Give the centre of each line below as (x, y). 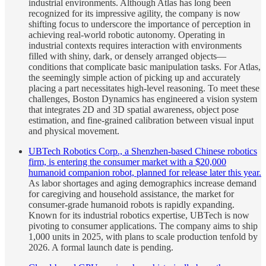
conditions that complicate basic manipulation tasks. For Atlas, (145, 67)
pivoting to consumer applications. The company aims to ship (143, 226)
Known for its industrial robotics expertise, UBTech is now (139, 216)
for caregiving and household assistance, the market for (131, 194)
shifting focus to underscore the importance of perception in (140, 24)
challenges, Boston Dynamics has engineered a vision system (143, 99)
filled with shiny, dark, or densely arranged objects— (127, 56)
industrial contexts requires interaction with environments (135, 46)
